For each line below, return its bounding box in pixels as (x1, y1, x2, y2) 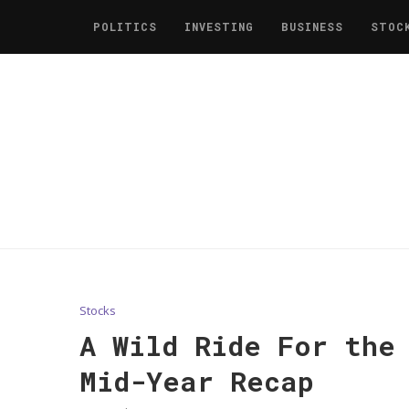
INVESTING (184, 19, 254, 34)
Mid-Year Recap (79, 362, 314, 399)
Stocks (79, 301, 116, 319)
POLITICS (93, 19, 157, 34)
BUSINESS (281, 19, 343, 34)
